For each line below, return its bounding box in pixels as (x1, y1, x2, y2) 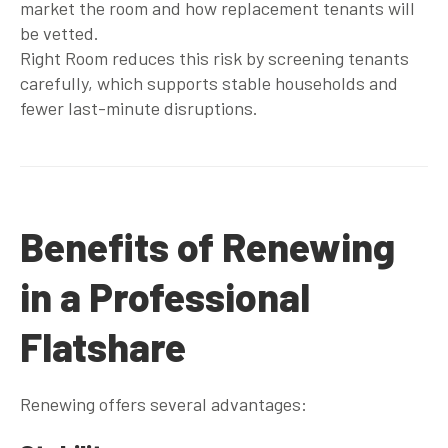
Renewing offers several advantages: (20, 392, 307, 415)
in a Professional (20, 272, 310, 320)
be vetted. (20, 21, 99, 44)
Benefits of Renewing (20, 222, 395, 270)
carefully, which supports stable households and (20, 71, 398, 94)
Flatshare (20, 322, 186, 370)
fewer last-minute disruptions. (20, 96, 258, 119)
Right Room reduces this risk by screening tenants (20, 46, 409, 69)
